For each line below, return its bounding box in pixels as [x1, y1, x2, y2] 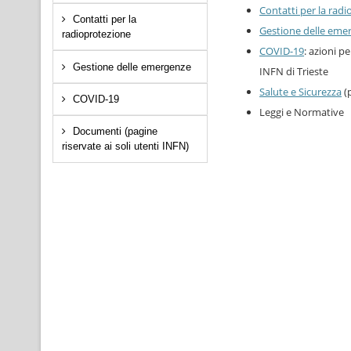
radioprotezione [61, 28, 131, 41]
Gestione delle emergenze [72, 60, 191, 73]
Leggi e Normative [259, 105, 345, 120]
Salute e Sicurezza [259, 85, 342, 100]
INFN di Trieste [259, 64, 329, 79]
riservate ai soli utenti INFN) [61, 140, 189, 153]
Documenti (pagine [72, 125, 157, 138]
